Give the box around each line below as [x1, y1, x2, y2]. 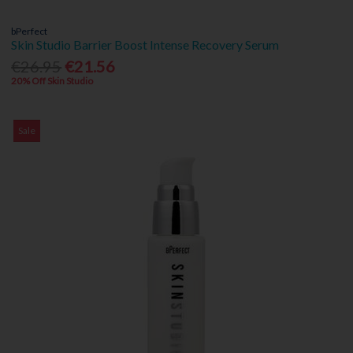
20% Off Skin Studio [11, 75, 94, 87]
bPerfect [11, 24, 48, 37]
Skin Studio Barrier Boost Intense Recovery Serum [11, 36, 280, 52]
